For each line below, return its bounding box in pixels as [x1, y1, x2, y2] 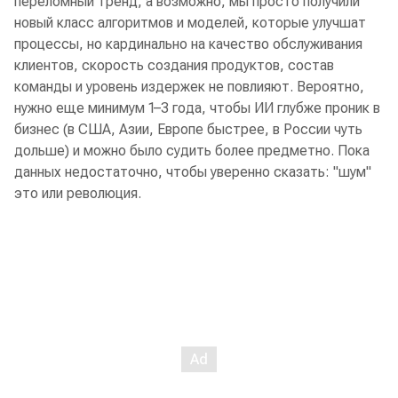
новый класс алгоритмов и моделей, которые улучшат [14, 14, 366, 32]
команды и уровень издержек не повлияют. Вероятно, [14, 78, 364, 96]
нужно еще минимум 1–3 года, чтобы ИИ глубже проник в [14, 99, 380, 117]
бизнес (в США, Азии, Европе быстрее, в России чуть [14, 121, 362, 139]
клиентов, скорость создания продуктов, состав [14, 57, 334, 75]
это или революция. [14, 185, 141, 203]
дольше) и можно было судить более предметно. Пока [14, 142, 370, 160]
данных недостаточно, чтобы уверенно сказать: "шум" [14, 163, 371, 181]
